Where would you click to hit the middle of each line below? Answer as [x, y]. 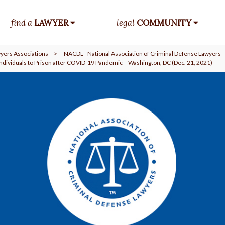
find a [23, 23]
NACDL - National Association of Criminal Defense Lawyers [143, 54]
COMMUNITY [164, 23]
